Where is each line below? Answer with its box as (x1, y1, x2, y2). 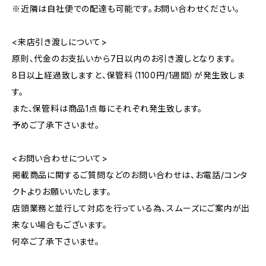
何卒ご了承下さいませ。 (12, 236, 100, 246)
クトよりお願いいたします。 (12, 186, 112, 197)
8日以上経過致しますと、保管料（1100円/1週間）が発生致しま (12, 70, 245, 80)
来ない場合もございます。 (12, 220, 107, 230)
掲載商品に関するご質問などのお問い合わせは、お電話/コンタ (12, 170, 248, 180)
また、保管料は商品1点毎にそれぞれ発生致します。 (12, 103, 203, 113)
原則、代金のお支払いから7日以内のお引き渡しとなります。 (12, 53, 236, 64)
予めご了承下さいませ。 (12, 120, 100, 130)
